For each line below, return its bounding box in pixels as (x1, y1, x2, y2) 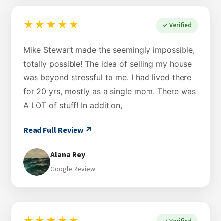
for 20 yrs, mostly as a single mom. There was (23, 86, 196, 96)
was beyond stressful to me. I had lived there (23, 72, 191, 82)
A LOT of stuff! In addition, (23, 100, 122, 110)
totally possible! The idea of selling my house (23, 58, 192, 69)
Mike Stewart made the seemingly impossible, (23, 44, 195, 55)
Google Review (50, 164, 95, 175)
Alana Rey (50, 149, 85, 161)
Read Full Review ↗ (23, 124, 92, 136)
